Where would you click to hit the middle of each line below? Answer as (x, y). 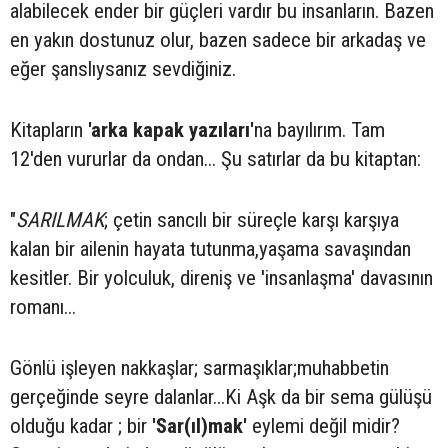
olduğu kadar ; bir (81, 426)
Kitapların (49, 130)
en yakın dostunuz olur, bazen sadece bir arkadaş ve (218, 40)
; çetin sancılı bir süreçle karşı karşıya (251, 220)
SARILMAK (60, 220)
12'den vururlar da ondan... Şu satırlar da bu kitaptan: (215, 159)
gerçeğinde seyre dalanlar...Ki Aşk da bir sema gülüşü (221, 397)
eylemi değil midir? (323, 426)
